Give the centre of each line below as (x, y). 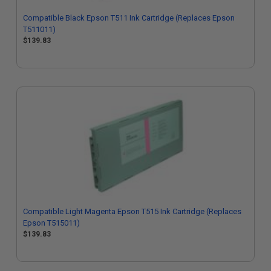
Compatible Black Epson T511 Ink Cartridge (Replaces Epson (129, 18)
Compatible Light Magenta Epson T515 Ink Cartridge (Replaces (132, 211)
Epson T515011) (51, 223)
